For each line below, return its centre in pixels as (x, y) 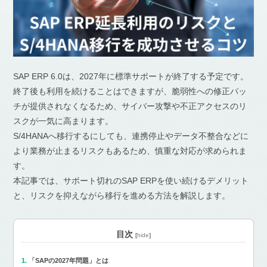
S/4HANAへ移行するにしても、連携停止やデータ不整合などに (131, 136)
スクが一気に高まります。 (63, 121)
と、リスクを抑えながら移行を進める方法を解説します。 (122, 196)
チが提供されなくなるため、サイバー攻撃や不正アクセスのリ (130, 106)
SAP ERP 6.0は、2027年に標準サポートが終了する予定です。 (131, 77)
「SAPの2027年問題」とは (69, 261)
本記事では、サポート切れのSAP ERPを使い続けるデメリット (131, 181)
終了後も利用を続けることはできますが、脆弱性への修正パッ (130, 91)
